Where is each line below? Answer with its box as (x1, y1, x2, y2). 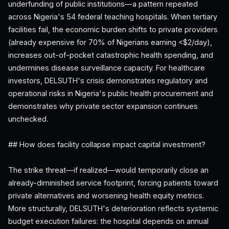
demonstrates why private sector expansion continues (8, 102, 198, 110)
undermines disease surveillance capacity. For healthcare (8, 63, 205, 72)
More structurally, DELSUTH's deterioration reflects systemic (8, 204, 218, 213)
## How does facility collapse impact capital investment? (8, 140, 205, 149)
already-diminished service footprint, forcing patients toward (8, 178, 218, 187)
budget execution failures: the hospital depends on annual (8, 217, 209, 225)
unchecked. (8, 114, 48, 123)
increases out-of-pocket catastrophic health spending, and (8, 51, 213, 59)
